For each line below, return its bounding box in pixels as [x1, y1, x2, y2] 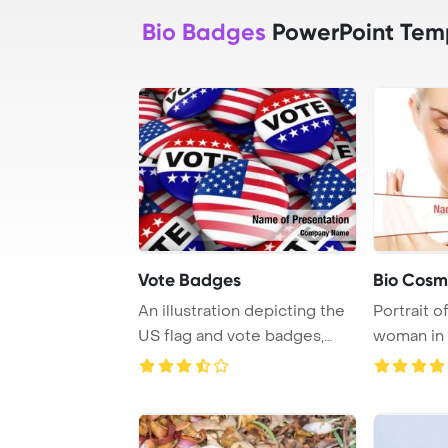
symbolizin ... [138, 350, 230, 371]
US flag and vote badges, [138, 325, 324, 346]
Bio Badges [142, 17, 266, 46]
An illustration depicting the [138, 300, 345, 321]
